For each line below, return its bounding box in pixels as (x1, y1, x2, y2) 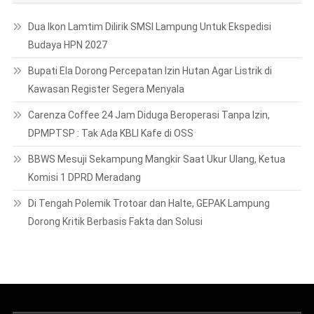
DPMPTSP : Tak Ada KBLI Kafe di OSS (27, 2, 193, 14)
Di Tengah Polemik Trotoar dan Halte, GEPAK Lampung (27, 72, 270, 84)
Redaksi (28, 280, 64, 292)
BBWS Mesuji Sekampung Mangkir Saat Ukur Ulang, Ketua (27, 28, 285, 40)
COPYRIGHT (28, 228, 83, 240)
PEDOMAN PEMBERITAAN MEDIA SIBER (28, 254, 203, 266)
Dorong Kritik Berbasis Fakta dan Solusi (27, 90, 203, 102)
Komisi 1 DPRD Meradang (27, 46, 141, 58)
